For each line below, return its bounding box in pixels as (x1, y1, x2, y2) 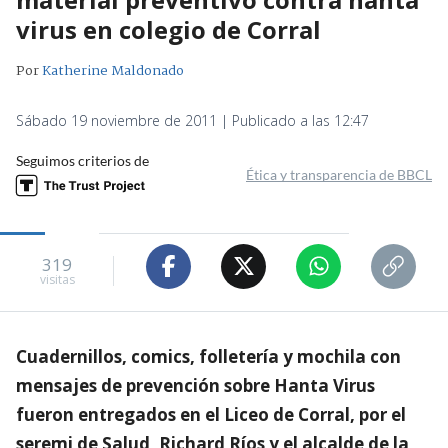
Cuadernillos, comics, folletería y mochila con (16, 344, 401, 368)
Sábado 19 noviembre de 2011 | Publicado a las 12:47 (16, 110, 369, 130)
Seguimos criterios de (16, 151, 149, 169)
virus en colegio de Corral (16, 12, 321, 46)
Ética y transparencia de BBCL (246, 165, 432, 183)
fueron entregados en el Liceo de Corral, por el (16, 402, 406, 426)
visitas (39, 271, 75, 289)
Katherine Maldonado (42, 59, 184, 82)
